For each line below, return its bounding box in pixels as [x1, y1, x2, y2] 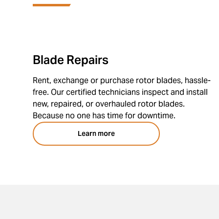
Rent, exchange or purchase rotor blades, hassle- [33, 75, 211, 86]
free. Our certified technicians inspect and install [33, 87, 208, 97]
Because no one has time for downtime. [33, 110, 176, 121]
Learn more [78, 129, 115, 138]
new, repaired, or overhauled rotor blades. [33, 99, 185, 109]
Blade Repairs [33, 52, 109, 67]
